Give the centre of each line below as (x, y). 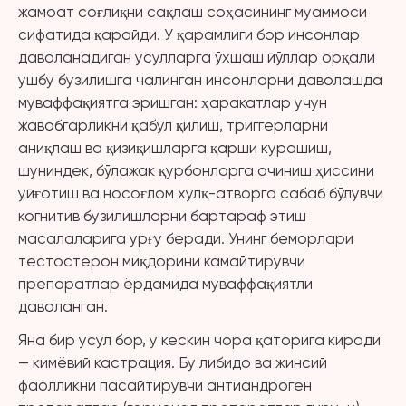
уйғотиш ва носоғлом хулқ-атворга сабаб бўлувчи (201, 193)
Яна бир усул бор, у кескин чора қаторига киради (199, 340)
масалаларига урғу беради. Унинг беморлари (186, 238)
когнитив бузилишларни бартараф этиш (162, 216)
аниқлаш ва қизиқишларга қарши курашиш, (175, 148)
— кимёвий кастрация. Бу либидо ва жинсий (173, 362)
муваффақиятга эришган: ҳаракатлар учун (173, 102)
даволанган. (63, 306)
